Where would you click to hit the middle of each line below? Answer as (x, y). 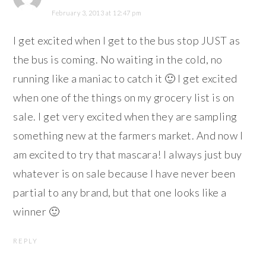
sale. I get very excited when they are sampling (125, 117)
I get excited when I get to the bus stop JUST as (127, 41)
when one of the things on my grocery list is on (124, 98)
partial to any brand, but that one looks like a (120, 193)
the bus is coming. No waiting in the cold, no (118, 60)
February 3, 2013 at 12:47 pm (97, 13)
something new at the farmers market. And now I (128, 136)
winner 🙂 (37, 212)
